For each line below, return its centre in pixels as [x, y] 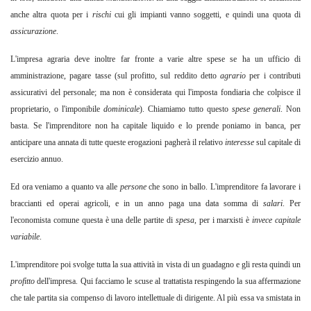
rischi [103, 15]
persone [134, 187]
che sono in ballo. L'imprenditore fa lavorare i [225, 187]
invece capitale [277, 220]
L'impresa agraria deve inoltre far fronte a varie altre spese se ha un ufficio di [155, 59]
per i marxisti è [226, 220]
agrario [235, 76]
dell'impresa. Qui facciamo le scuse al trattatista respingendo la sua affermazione [169, 281]
